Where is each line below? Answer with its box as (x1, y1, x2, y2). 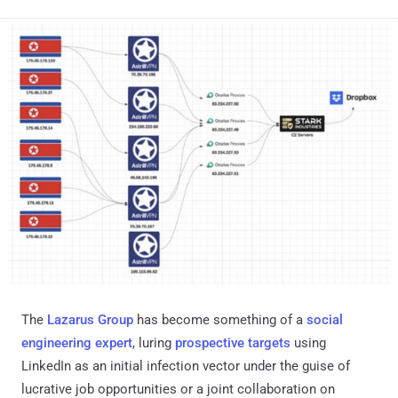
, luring (132, 334, 175, 351)
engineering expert (21, 334, 132, 351)
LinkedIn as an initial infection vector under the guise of (21, 357, 350, 374)
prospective (175, 334, 244, 351)
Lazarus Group (47, 311, 133, 328)
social (306, 311, 343, 328)
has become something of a (133, 311, 306, 328)
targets (248, 334, 291, 351)
